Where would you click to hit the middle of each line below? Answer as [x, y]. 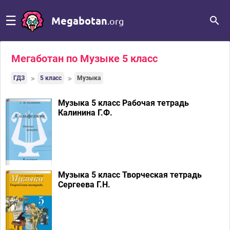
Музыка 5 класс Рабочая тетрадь [123, 103]
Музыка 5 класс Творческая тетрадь [130, 175]
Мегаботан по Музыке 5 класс [84, 59]
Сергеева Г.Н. [84, 185]
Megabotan [79, 21]
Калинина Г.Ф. [85, 113]
